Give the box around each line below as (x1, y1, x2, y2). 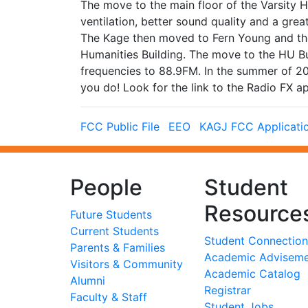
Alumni (70, 274, 105, 287)
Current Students (70, 224, 159, 238)
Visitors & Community (70, 257, 183, 271)
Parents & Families (70, 241, 165, 254)
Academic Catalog (204, 267, 300, 280)
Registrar (204, 283, 251, 297)
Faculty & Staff (70, 290, 147, 304)
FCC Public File (80, 120, 159, 133)
